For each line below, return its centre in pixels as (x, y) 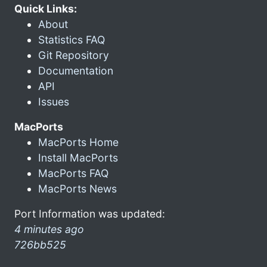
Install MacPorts (78, 157)
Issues (54, 101)
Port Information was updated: (90, 213)
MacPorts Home (78, 142)
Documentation (76, 70)
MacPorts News (77, 188)
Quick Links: (46, 8)
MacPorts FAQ (73, 173)
